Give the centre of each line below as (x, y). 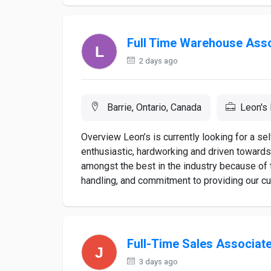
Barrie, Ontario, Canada (153, 107)
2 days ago (158, 61)
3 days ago (158, 262)
